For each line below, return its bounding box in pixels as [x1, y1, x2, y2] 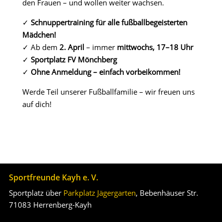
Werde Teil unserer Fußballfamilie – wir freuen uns [22, 86, 195, 97]
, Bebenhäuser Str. [135, 187, 198, 198]
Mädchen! [22, 29, 56, 40]
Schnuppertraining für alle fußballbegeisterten [28, 17, 187, 27]
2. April [59, 42, 84, 52]
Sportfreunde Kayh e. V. [8, 171, 98, 183]
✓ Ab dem [22, 42, 59, 52]
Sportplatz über [8, 187, 63, 198]
